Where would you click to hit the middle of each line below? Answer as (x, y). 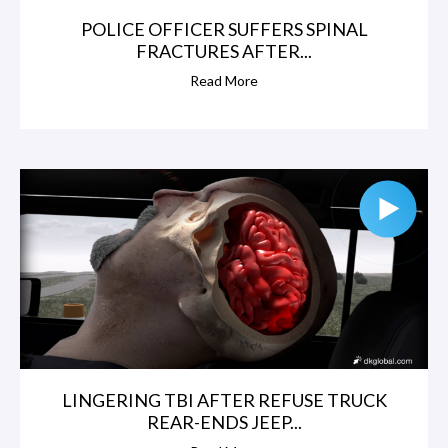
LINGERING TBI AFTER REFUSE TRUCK (224, 399)
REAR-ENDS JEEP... (224, 421)
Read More (224, 80)
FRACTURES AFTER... (224, 50)
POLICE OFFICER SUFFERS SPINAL (224, 28)
